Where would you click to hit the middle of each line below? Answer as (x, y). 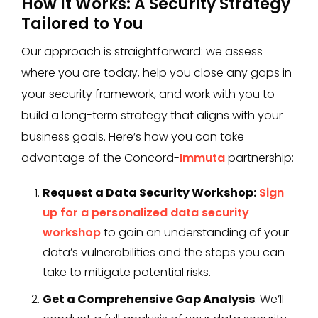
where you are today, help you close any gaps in (157, 73)
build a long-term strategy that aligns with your (152, 115)
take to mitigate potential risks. (127, 272)
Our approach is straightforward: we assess (142, 51)
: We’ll (269, 299)
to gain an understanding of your (195, 232)
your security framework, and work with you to (148, 94)
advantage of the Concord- (100, 158)
